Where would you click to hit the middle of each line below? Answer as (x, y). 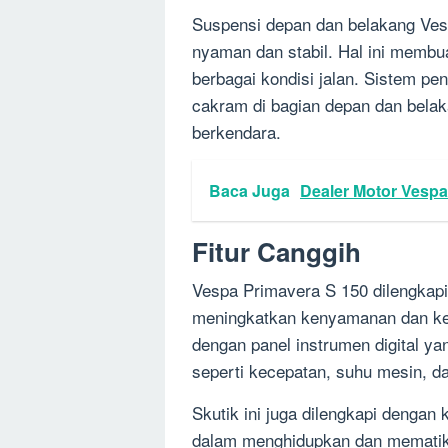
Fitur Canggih (276, 251)
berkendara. (236, 131)
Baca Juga (249, 190)
